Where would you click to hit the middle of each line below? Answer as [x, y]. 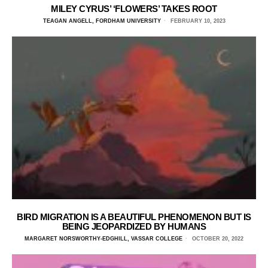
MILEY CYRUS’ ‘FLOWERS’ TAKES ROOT [134, 8]
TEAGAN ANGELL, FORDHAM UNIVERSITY [102, 21]
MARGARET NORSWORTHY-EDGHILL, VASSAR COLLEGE [103, 238]
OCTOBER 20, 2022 [217, 238]
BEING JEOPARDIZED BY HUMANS [134, 226]
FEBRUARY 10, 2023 [197, 21]
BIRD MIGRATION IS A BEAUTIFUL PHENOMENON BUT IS [134, 217]
